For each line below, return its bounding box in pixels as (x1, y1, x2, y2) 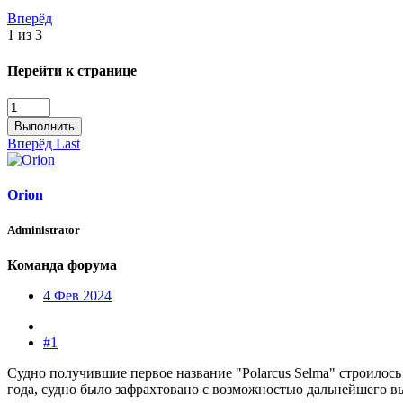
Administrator (7, 223, 80, 237)
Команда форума (7, 257, 117, 273)
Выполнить (14, 119, 75, 133)
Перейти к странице (7, 62, 137, 78)
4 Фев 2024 (43, 288, 112, 304)
